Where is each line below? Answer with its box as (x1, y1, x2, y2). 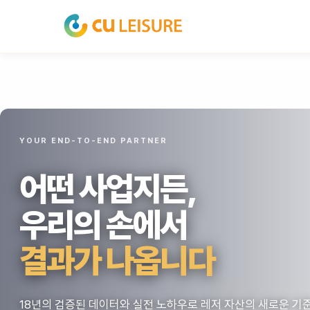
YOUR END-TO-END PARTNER (19, 136, 167, 145)
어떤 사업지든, (19, 169, 197, 209)
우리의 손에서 (19, 205, 188, 245)
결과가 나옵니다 (19, 241, 215, 281)
